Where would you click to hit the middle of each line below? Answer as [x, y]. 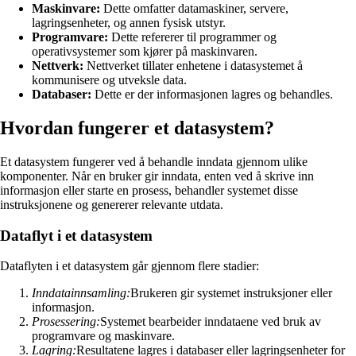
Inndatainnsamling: [81, 293]
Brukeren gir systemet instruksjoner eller [231, 293]
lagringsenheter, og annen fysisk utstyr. [129, 23]
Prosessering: [66, 322]
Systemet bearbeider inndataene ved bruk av [211, 322]
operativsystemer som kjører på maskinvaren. [145, 52]
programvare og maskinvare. [103, 336]
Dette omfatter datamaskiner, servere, [194, 9]
